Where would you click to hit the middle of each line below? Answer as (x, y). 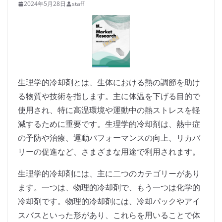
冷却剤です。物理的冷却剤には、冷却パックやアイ (109, 201)
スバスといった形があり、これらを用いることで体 (109, 215)
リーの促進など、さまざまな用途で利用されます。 (109, 152)
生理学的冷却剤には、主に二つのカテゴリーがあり (109, 174)
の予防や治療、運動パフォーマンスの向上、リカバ (109, 138)
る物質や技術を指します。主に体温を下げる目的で (109, 96)
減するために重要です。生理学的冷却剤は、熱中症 (109, 124)
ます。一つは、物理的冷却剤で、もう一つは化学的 (109, 188)
